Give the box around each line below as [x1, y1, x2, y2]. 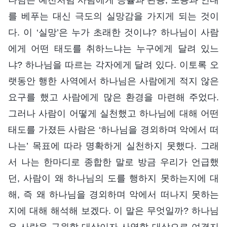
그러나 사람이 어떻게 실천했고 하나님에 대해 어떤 [8, 108, 219, 119]
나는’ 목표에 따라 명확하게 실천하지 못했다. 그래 [8, 140, 219, 151]
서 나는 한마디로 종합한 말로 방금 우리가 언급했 [8, 157, 219, 167]
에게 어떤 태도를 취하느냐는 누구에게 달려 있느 [8, 43, 219, 54]
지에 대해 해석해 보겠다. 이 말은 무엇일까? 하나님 [8, 205, 219, 216]
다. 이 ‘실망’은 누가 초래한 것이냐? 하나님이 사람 [8, 27, 219, 37]
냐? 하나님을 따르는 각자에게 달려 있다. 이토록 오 [8, 59, 219, 70]
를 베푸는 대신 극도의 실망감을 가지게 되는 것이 [8, 11, 219, 21]
